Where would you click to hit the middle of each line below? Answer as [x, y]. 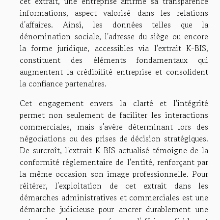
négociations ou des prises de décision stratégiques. [114, 139]
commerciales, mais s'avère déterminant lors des [114, 127]
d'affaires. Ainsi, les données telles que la [114, 25]
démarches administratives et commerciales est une [114, 198]
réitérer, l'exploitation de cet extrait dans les [114, 186]
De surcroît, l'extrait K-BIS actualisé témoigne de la [114, 151]
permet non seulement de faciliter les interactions [114, 115]
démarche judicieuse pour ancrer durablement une [114, 209]
